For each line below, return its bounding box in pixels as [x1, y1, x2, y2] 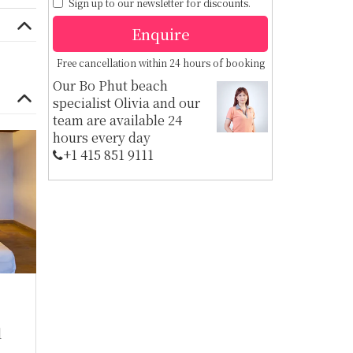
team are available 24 [53, 110, 182, 129]
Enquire [131, 23, 190, 44]
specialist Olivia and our [53, 93, 200, 112]
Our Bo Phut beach [53, 76, 168, 95]
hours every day [53, 128, 150, 147]
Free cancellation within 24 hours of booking [56, 55, 265, 69]
